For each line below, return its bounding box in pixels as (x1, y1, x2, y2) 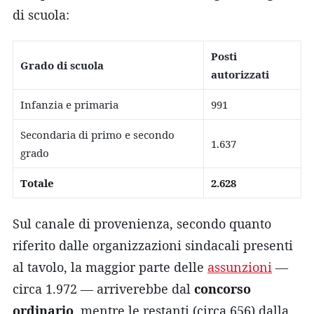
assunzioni (207, 258, 272, 275)
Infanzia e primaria (20, 97, 118, 111)
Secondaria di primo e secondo (20, 127, 175, 142)
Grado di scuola (20, 57, 104, 72)
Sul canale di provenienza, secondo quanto (13, 214, 271, 232)
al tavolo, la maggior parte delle (13, 258, 207, 275)
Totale (20, 175, 54, 190)
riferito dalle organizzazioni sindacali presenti (13, 236, 293, 254)
